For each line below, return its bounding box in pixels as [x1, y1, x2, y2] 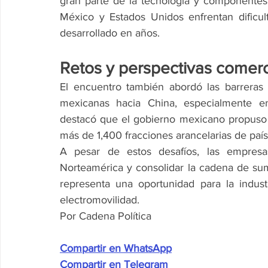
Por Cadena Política [60, 209, 151, 222]
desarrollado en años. [60, 26, 160, 39]
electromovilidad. [60, 193, 139, 206]
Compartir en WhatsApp [60, 242, 172, 254]
